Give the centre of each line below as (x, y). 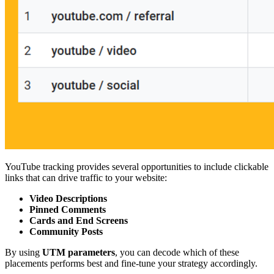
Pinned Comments (68, 210)
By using (24, 253)
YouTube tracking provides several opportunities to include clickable (137, 167)
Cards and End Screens (79, 221)
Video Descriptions (68, 199)
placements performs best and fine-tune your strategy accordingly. (131, 264)
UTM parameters (79, 253)
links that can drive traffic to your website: (86, 178)
